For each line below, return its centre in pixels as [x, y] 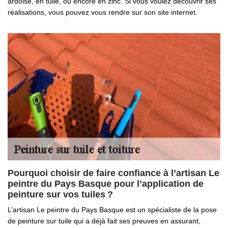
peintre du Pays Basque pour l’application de [106, 184]
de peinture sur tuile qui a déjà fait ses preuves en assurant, [104, 221]
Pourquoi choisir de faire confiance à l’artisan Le [113, 173]
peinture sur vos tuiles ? [60, 194]
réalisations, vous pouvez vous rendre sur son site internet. [103, 12]
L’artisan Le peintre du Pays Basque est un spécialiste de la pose [112, 210]
